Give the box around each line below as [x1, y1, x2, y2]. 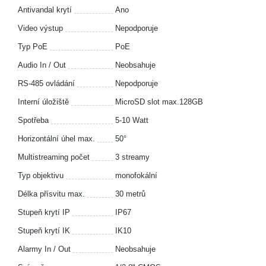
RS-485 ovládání [18, 79, 75, 88]
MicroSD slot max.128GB [115, 97, 203, 106]
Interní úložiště [18, 97, 69, 106]
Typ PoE [18, 42, 47, 51]
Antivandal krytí [18, 5, 72, 14]
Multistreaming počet [18, 153, 90, 161]
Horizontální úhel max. [18, 134, 95, 143]
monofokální [115, 171, 157, 180]
